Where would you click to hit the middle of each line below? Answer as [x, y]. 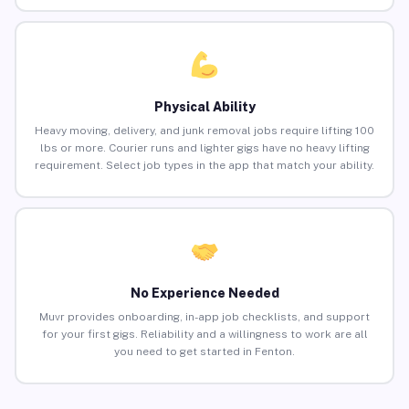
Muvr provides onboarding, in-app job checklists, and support [204, 317]
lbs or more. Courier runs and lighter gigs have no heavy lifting [204, 148]
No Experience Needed [204, 294]
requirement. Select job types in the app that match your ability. [204, 166]
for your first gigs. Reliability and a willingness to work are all [204, 335]
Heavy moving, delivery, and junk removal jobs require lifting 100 [204, 131]
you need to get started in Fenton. [204, 352]
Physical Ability [204, 107]
